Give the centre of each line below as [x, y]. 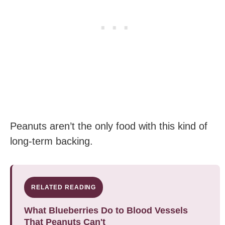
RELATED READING [64, 187]
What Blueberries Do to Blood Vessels [106, 210]
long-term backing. [51, 141]
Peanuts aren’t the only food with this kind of [109, 126]
